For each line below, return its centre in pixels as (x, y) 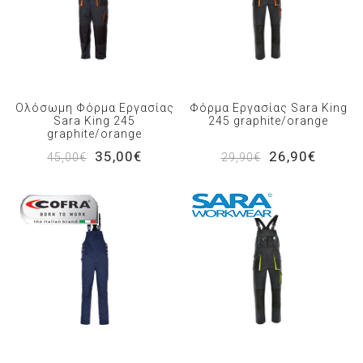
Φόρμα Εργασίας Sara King (268, 108)
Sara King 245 (95, 121)
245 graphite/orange (269, 121)
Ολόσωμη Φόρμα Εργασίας (94, 108)
